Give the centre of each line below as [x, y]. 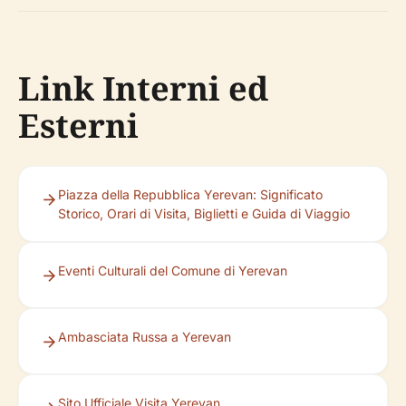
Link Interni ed [143, 89]
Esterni [78, 126]
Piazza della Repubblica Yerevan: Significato [190, 195]
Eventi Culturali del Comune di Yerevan [173, 271]
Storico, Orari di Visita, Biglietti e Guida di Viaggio [204, 214]
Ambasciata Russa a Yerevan [145, 337]
